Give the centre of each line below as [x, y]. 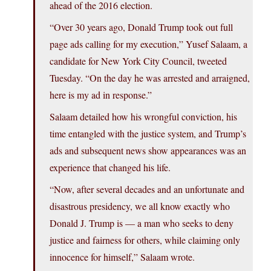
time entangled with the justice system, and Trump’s [148, 134]
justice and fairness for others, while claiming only [145, 240]
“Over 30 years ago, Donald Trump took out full [141, 27]
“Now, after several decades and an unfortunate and [147, 189]
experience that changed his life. [110, 168]
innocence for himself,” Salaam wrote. [122, 257]
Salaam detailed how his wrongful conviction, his [143, 117]
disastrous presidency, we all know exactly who [140, 206]
